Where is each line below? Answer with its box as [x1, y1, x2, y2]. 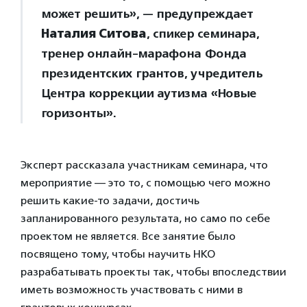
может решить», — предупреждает [41, 6, 253, 21]
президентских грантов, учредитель [41, 66, 262, 81]
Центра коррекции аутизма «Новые [41, 86, 256, 101]
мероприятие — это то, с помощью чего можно [21, 176, 271, 189]
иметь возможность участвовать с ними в [21, 283, 243, 296]
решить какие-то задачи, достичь [21, 194, 199, 207]
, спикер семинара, [146, 26, 259, 41]
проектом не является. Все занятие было [21, 230, 236, 243]
